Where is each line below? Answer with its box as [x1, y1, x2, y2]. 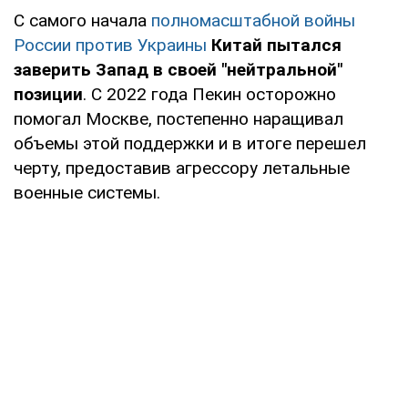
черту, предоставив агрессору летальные [14, 157, 350, 178]
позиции [14, 83, 83, 105]
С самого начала [14, 9, 151, 31]
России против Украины [14, 34, 207, 56]
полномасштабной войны [151, 9, 355, 31]
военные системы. [14, 181, 160, 203]
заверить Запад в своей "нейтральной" [14, 58, 342, 80]
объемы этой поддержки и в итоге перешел [14, 132, 366, 154]
